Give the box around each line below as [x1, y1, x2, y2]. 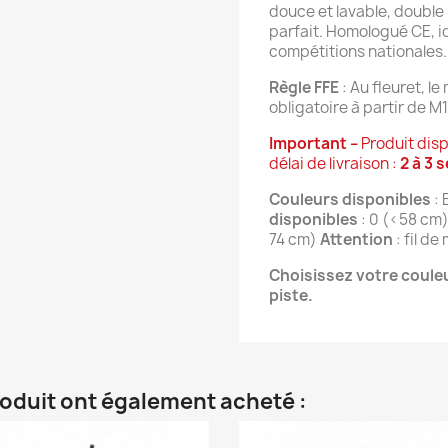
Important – [269, 133, 361, 154]
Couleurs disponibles [269, 189, 431, 210]
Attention [320, 229, 393, 250]
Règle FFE [269, 77, 342, 98]
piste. [269, 285, 313, 306]
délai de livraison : [269, 153, 400, 174]
